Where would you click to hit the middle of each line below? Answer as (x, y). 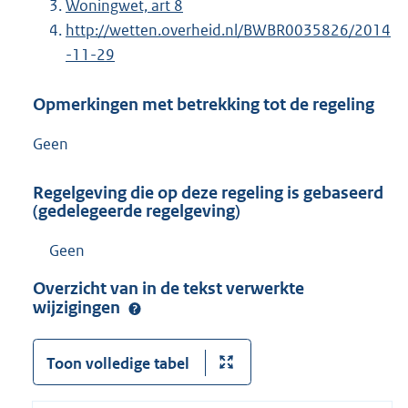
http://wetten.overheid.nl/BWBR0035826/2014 (228, 31)
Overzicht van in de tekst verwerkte (168, 289)
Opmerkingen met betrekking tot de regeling (204, 104)
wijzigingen (78, 308)
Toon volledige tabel (117, 363)
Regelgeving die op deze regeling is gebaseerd (208, 193)
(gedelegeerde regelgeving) (137, 211)
